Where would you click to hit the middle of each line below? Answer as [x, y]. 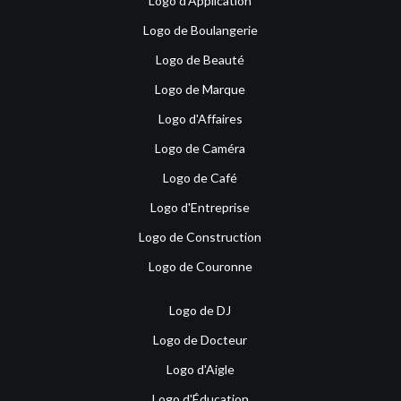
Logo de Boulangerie [200, 30]
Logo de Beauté [200, 60]
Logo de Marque [200, 90]
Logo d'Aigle [200, 370]
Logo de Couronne [200, 267]
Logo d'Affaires [200, 119]
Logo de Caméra [200, 149]
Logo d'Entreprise [200, 208]
